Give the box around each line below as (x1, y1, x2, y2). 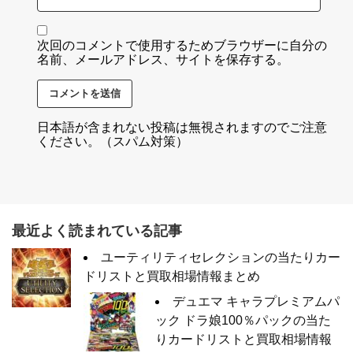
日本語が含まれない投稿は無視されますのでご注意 (37, 121, 327, 134)
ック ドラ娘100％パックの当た (155, 314, 331, 327)
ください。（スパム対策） (37, 135, 188, 148)
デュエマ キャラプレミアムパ (173, 295, 340, 308)
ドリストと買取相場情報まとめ (84, 269, 260, 283)
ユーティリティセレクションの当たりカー (101, 251, 340, 264)
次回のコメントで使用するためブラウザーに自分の (37, 39, 327, 52)
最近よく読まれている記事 (12, 223, 182, 239)
